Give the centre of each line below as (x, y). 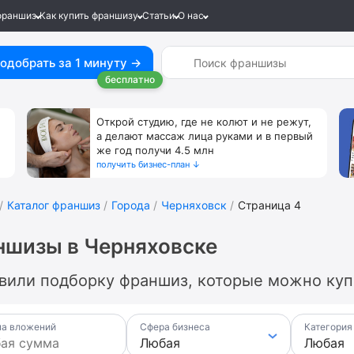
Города (131, 205)
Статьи (158, 15)
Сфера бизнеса (175, 327)
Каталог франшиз (54, 205)
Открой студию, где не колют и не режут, (204, 122)
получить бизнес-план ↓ (149, 164)
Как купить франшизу (89, 15)
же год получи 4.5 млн (155, 150)
